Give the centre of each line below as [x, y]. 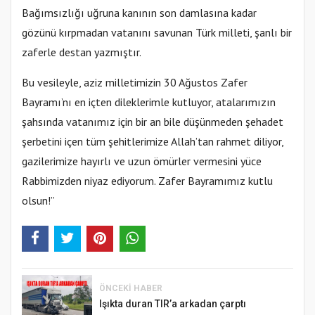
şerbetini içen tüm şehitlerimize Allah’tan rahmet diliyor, [153, 142]
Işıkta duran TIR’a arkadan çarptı [173, 303]
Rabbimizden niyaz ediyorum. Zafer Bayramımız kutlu [147, 181]
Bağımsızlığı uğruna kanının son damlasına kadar [139, 13]
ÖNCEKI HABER [131, 288]
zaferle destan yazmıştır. [82, 52]
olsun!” [38, 201]
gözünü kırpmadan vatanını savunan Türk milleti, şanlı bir [157, 33]
